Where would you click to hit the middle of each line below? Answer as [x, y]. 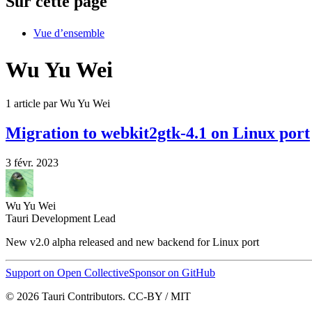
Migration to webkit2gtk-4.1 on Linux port [158, 133]
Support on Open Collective [67, 273]
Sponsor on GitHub [172, 273]
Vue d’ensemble [69, 33]
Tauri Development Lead [61, 219]
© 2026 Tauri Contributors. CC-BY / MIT [98, 297]
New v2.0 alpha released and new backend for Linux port [132, 242]
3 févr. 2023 [32, 163]
